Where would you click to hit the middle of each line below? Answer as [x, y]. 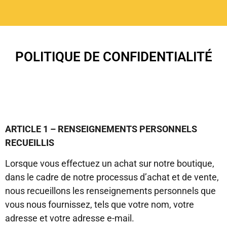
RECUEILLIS [30, 143]
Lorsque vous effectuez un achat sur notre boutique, [110, 164]
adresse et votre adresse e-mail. [70, 218]
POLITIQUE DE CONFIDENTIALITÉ [113, 57]
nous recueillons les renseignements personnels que [110, 191]
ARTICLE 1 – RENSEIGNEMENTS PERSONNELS [101, 129]
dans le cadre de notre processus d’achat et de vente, [112, 177]
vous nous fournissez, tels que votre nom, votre [100, 205]
